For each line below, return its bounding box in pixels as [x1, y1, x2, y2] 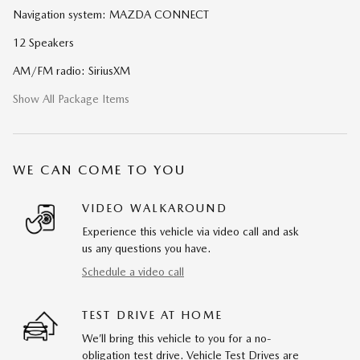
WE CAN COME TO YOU [13, 162, 186, 178]
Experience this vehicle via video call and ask [82, 225, 299, 239]
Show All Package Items [13, 92, 129, 106]
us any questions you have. [82, 242, 211, 256]
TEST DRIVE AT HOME [82, 309, 223, 322]
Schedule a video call [82, 265, 184, 279]
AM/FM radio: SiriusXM [13, 64, 130, 78]
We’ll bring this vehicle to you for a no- [82, 332, 272, 346]
